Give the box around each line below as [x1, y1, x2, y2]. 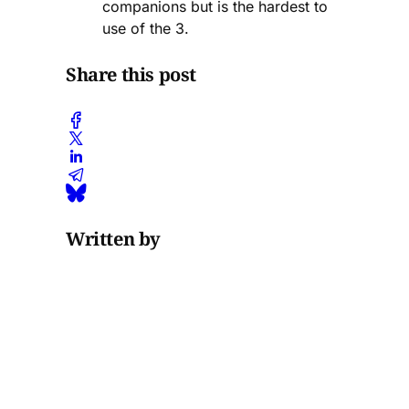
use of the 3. [102, 18, 189, 37]
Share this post [66, 62, 196, 88]
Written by [66, 225, 161, 251]
